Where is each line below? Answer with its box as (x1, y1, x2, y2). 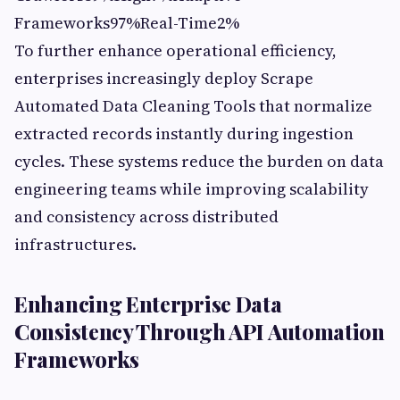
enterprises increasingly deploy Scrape (14, 67, 313, 90)
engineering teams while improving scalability (14, 178, 369, 201)
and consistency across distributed (14, 205, 279, 229)
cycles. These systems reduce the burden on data (14, 150, 384, 173)
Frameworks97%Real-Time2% (14, 12, 239, 35)
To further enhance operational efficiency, (14, 39, 337, 62)
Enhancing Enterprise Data (14, 289, 282, 319)
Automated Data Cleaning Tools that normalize (14, 95, 372, 118)
